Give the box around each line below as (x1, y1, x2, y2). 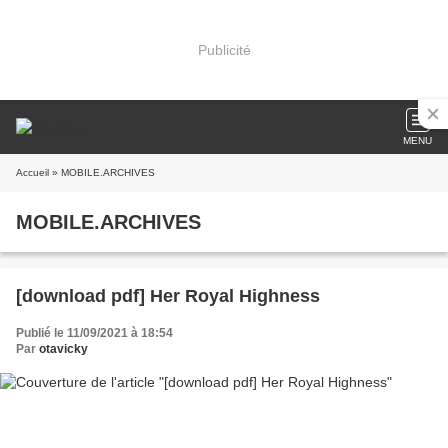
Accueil (16, 167, 49, 178)
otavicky (39, 342, 88, 356)
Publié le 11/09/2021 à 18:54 (16, 326, 173, 340)
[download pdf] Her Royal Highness (16, 286, 320, 306)
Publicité (197, 41, 251, 58)
